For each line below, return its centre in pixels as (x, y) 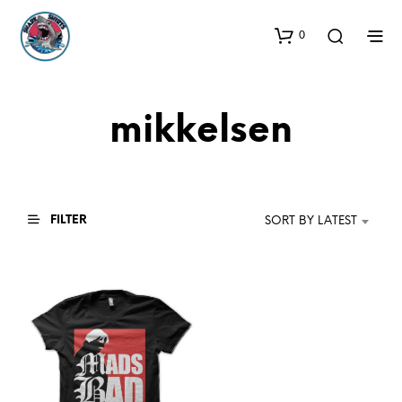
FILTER (67, 220)
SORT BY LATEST (311, 221)
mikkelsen (201, 131)
